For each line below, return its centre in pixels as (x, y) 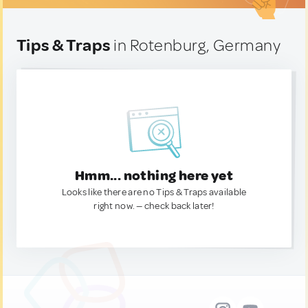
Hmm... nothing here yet (154, 176)
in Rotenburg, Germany (196, 45)
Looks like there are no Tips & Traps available (154, 192)
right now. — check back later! (154, 206)
